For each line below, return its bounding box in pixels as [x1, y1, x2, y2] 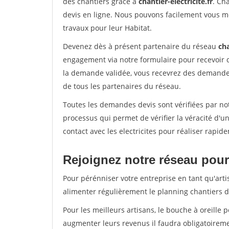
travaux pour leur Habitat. [63, 23, 152, 33]
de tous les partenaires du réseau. [63, 81, 181, 91]
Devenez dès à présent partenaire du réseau [63, 41, 218, 51]
